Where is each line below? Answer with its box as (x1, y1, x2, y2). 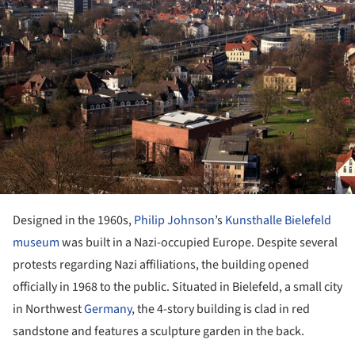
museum (13, 233, 59, 251)
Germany (84, 300, 132, 318)
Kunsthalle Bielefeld (225, 211, 331, 229)
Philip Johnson (134, 211, 215, 229)
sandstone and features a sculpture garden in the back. (13, 322, 304, 340)
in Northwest (13, 300, 84, 318)
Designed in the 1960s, (13, 211, 134, 229)
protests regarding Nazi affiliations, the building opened (13, 255, 309, 273)
